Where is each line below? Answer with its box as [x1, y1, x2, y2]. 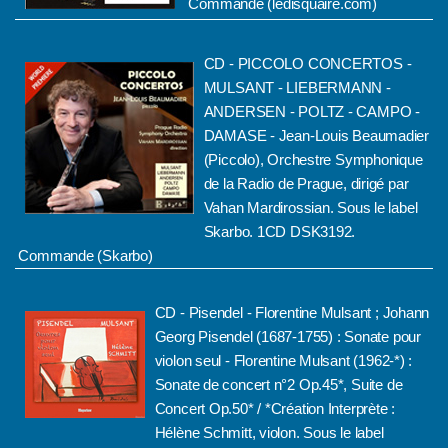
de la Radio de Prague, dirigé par [203, 175, 409, 192]
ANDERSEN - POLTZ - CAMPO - [203, 103, 420, 120]
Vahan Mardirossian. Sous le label [203, 199, 418, 216]
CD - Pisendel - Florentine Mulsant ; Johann [154, 304, 430, 321]
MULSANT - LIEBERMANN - [203, 79, 391, 96]
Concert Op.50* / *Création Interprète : [154, 400, 396, 417]
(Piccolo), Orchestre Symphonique [203, 151, 423, 168]
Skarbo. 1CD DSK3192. [203, 223, 356, 240]
